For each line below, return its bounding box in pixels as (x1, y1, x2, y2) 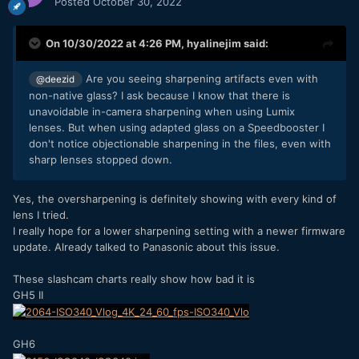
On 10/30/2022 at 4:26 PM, (46, 36, 187, 50)
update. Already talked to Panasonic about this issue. (13, 240, 280, 253)
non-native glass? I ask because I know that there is (29, 88, 290, 102)
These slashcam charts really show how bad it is (13, 272, 255, 285)
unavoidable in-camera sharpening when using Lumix (29, 104, 295, 118)
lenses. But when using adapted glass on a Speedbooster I (29, 120, 325, 134)
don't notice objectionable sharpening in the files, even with (29, 136, 331, 150)
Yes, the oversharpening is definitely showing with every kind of (13, 192, 337, 205)
